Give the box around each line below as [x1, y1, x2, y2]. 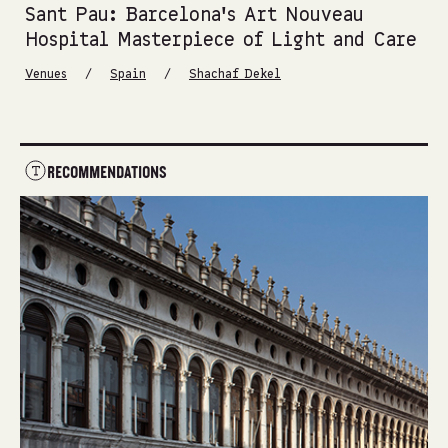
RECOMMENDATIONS [47, 165, 167, 180]
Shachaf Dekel [189, 68, 281, 80]
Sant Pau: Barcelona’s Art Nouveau [25, 6, 364, 25]
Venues [25, 68, 67, 80]
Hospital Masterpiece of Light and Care [25, 31, 417, 50]
